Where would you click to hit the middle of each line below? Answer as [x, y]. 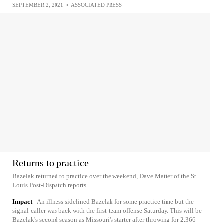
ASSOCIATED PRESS [96, 5]
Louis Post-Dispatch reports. [50, 185]
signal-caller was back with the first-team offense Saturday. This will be [107, 210]
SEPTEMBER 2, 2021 [38, 5]
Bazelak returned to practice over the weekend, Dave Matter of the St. [105, 176]
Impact [22, 201]
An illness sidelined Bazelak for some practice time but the [115, 201]
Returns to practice [51, 163]
